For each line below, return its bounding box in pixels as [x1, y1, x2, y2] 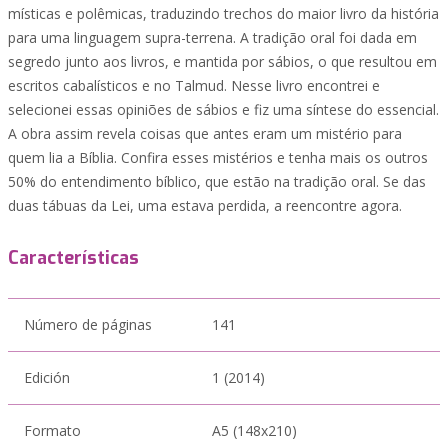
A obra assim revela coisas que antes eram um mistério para [8, 124, 402, 143]
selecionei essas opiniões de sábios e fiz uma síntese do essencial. [8, 100, 439, 119]
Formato [24, 421, 81, 440]
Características [8, 246, 139, 270]
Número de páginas [24, 315, 152, 334]
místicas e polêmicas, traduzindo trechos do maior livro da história [8, 4, 439, 23]
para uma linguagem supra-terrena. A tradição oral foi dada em [8, 28, 417, 47]
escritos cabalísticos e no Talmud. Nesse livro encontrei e [8, 76, 380, 95]
